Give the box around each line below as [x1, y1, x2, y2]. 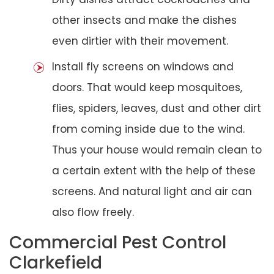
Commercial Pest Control [9, 230, 226, 254]
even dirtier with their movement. [52, 33, 228, 48]
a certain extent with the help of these [52, 163, 256, 178]
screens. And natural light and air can [52, 183, 252, 199]
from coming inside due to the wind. [52, 121, 245, 136]
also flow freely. [52, 204, 134, 220]
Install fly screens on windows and [52, 59, 234, 74]
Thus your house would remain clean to [52, 142, 262, 157]
